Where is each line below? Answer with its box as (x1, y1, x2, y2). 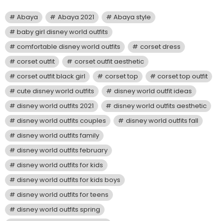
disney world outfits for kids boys (17, 175, 121, 184)
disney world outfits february (17, 145, 108, 155)
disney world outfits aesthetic (113, 101, 207, 110)
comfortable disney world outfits (17, 41, 121, 51)
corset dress (140, 41, 181, 51)
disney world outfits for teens (17, 189, 109, 199)
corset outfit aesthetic (74, 56, 144, 66)
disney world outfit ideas (113, 86, 192, 96)
